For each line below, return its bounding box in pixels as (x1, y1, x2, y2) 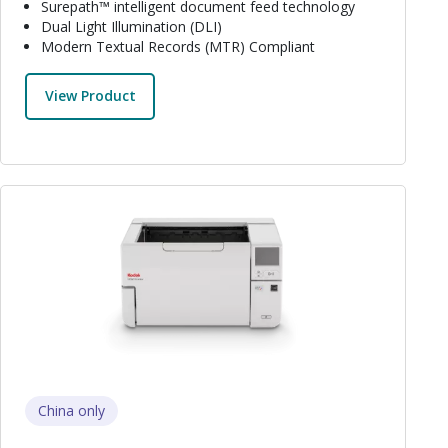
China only (38, 401, 105, 421)
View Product (44, 86, 136, 106)
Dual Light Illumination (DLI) (41, 16, 222, 36)
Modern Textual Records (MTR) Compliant (41, 36, 315, 56)
